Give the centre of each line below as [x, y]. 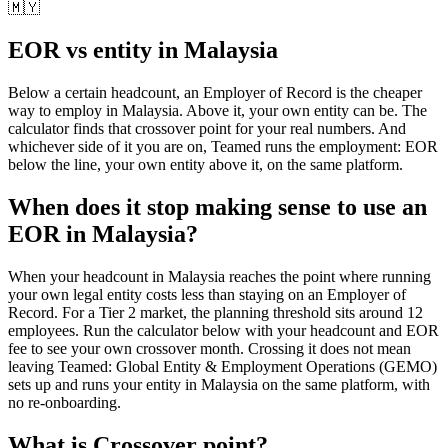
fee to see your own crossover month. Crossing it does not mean [209, 348]
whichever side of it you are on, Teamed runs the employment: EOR [223, 146]
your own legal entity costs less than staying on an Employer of [207, 294]
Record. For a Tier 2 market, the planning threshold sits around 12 [215, 312]
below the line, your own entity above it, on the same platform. [205, 164]
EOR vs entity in [96, 49]
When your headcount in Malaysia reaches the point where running [219, 276]
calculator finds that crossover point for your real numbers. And [207, 128]
